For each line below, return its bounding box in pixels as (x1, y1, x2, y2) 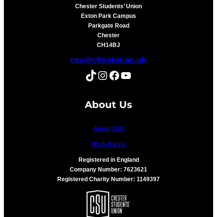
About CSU (93, 125, 124, 133)
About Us (85, 98, 132, 110)
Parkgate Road (88, 22, 129, 29)
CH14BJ (97, 41, 120, 48)
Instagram (96, 68, 107, 81)
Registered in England (78, 156, 139, 164)
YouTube (120, 68, 126, 81)
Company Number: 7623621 (70, 166, 147, 173)
